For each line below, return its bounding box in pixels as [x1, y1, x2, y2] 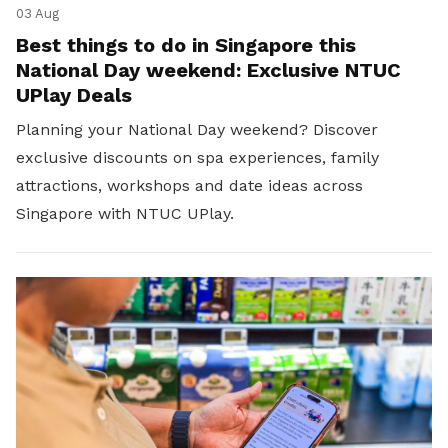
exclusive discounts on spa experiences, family [16, 147, 379, 167]
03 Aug [16, 5, 59, 21]
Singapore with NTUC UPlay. [16, 203, 239, 223]
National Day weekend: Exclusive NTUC [16, 57, 401, 82]
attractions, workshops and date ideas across [16, 175, 363, 195]
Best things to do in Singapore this [16, 32, 356, 57]
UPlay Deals [16, 82, 132, 107]
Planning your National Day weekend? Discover [16, 119, 378, 139]
